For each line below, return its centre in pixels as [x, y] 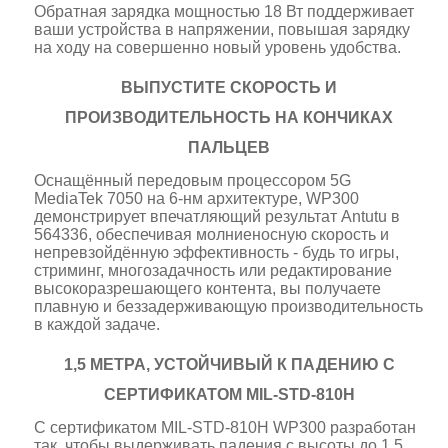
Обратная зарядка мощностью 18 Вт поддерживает [224, 11]
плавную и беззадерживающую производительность [229, 306]
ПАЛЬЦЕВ [229, 147]
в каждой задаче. [97, 324]
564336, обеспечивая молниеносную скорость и [212, 234]
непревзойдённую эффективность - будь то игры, [217, 252]
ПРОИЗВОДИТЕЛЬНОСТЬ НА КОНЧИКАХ [229, 117]
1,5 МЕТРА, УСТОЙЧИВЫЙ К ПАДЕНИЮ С [229, 364]
